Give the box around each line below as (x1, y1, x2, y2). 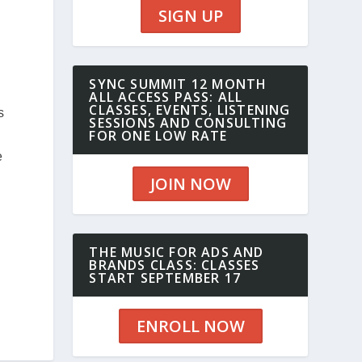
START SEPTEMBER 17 (89, 269, 241, 288)
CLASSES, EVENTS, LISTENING (89, 101, 291, 120)
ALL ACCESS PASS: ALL (89, 88, 243, 107)
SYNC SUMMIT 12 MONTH (89, 75, 267, 94)
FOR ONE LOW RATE (89, 127, 228, 145)
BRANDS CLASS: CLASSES (89, 256, 260, 275)
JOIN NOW (149, 173, 231, 196)
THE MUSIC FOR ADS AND (89, 243, 264, 262)
